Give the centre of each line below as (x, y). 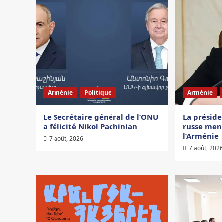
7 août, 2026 (66, 138)
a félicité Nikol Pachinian (90, 126)
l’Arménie (201, 136)
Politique (98, 92)
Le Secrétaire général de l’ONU (101, 117)
